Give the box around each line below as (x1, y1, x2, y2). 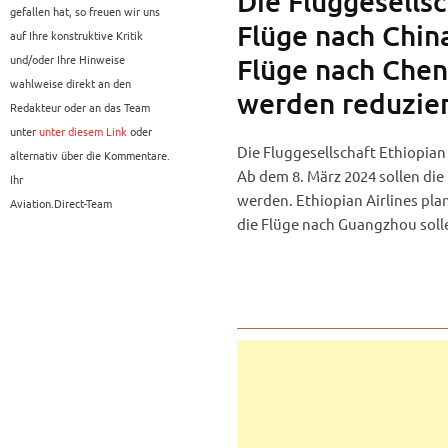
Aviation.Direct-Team (10, 195, 112, 212)
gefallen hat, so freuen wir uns (10, 3, 160, 20)
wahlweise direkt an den (10, 75, 131, 92)
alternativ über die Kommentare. (10, 147, 170, 164)
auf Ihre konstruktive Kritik (10, 27, 143, 44)
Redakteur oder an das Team (10, 99, 150, 116)
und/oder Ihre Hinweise (10, 51, 125, 68)
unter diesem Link (39, 123, 127, 140)
